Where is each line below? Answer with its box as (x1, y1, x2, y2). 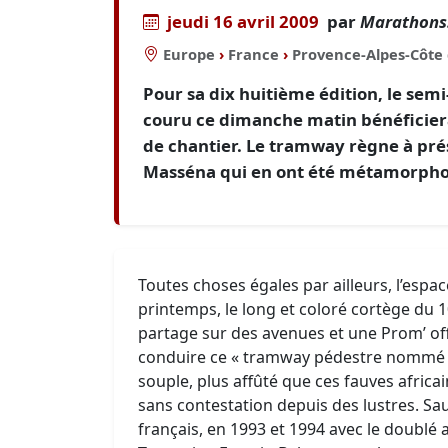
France (228, 44, 279, 64)
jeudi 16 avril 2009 (167, 10, 319, 33)
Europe (163, 44, 215, 64)
